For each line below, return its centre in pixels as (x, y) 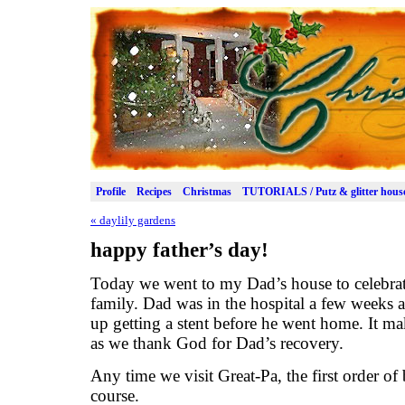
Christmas (207, 191)
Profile (111, 191)
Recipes (154, 191)
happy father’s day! (179, 249)
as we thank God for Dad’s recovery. (217, 344)
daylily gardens (136, 221)
